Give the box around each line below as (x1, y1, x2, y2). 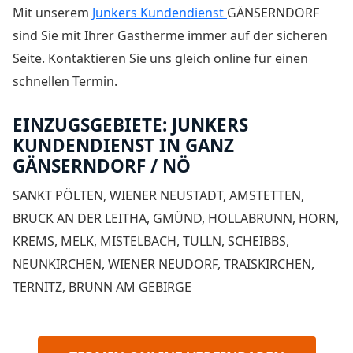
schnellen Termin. (13, 72, 117, 91)
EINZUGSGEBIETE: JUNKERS (13, 113, 248, 138)
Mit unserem (13, 4, 92, 22)
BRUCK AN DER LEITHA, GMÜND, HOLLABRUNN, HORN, (13, 209, 339, 227)
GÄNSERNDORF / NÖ (13, 154, 191, 179)
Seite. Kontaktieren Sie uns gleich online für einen (13, 50, 308, 68)
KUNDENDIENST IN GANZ (13, 133, 234, 158)
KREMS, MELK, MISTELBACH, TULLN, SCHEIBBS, (13, 232, 289, 250)
